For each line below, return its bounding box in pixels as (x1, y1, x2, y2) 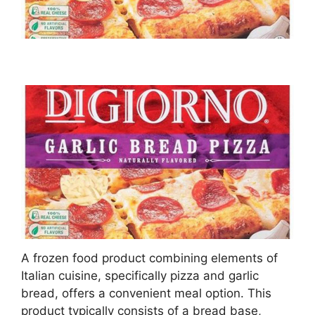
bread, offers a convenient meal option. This (21, 285, 271, 300)
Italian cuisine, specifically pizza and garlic (21, 268, 259, 283)
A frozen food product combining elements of (21, 250, 278, 265)
